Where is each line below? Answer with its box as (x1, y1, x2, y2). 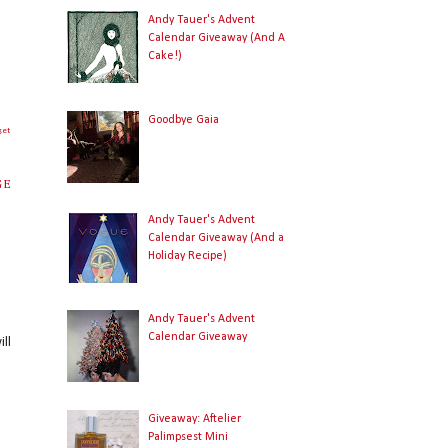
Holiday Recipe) (148, 249, 228, 262)
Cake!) (148, 50, 183, 63)
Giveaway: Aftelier (148, 413, 242, 426)
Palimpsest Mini (148, 431, 229, 444)
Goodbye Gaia (148, 113, 220, 126)
